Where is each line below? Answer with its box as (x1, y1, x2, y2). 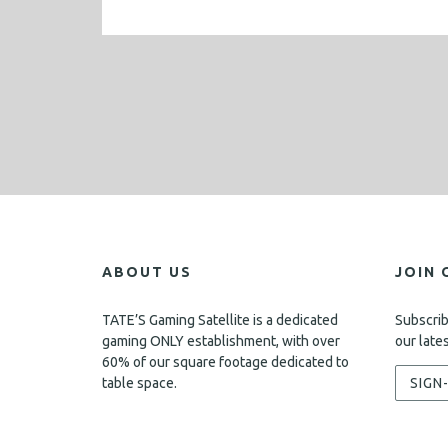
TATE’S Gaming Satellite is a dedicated (102, 312, 338, 328)
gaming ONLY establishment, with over (102, 333, 340, 349)
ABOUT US (102, 264, 192, 280)
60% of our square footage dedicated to (102, 354, 349, 370)
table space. (102, 375, 177, 391)
